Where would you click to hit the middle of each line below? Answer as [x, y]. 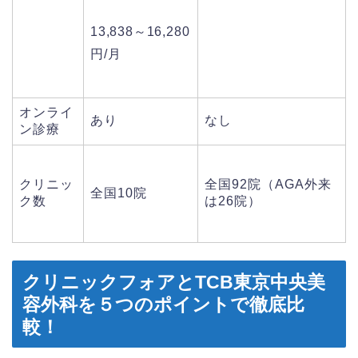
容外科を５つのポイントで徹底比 [163, 304]
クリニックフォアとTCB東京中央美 [174, 282]
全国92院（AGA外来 [268, 184]
